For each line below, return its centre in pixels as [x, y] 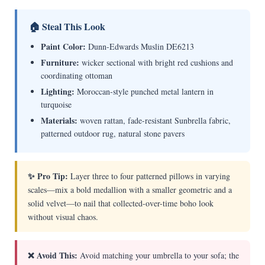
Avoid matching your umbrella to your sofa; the [158, 256]
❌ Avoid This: [52, 256]
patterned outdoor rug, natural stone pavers [112, 134]
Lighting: [57, 92]
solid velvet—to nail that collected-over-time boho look [120, 203]
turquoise [56, 105]
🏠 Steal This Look [67, 27]
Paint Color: [63, 47]
